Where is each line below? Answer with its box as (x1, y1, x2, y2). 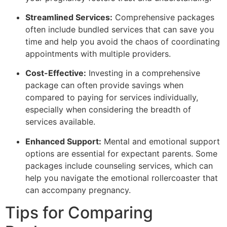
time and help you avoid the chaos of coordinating (25, 36, 220, 47)
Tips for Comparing (5, 203, 153, 223)
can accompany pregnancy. (25, 184, 131, 195)
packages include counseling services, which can (25, 160, 213, 171)
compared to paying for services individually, (25, 92, 198, 103)
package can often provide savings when (25, 80, 183, 91)
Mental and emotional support (101, 136, 220, 146)
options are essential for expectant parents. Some (25, 148, 217, 159)
